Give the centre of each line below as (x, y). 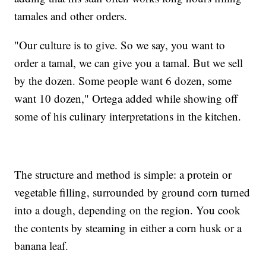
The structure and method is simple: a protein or (123, 174)
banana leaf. (42, 245)
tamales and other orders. (71, 15)
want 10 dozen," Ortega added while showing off (126, 98)
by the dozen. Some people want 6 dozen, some (123, 80)
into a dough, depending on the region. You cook (128, 210)
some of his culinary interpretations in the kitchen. (128, 116)
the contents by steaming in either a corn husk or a (128, 227)
